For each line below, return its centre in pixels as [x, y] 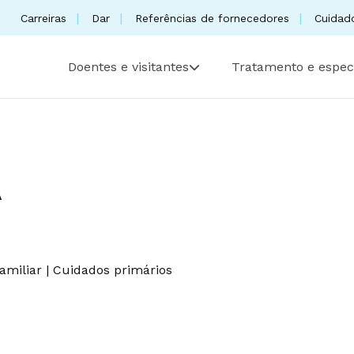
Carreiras [43, 18]
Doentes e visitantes [128, 67]
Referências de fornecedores [212, 18]
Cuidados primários [113, 269]
